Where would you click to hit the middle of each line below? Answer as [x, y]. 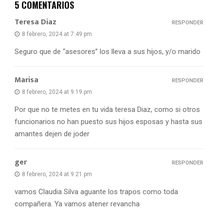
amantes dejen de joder [52, 134]
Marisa [27, 80]
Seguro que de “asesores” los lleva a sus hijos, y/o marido [108, 51]
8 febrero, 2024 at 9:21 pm [57, 174]
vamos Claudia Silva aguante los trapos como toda [96, 191]
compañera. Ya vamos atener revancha [77, 204]
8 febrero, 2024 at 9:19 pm [57, 92]
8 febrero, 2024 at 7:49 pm [57, 34]
